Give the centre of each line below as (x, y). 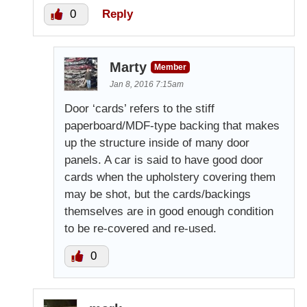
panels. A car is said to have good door (164, 160)
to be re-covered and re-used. (140, 228)
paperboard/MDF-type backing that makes (172, 125)
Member (170, 67)
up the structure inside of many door (157, 143)
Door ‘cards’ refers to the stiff (139, 108)
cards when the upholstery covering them (170, 177)
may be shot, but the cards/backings (158, 194)
